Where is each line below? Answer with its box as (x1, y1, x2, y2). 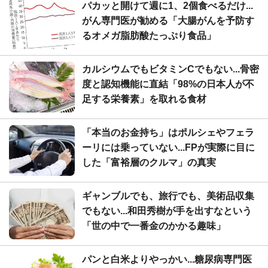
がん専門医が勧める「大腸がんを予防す (82, 16, 254, 26)
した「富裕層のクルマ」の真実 (82, 157, 216, 168)
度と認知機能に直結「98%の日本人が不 (82, 79, 254, 90)
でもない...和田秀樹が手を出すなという (82, 206, 252, 217)
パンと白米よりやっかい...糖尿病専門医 (82, 254, 252, 265)
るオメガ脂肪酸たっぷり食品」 (82, 31, 216, 41)
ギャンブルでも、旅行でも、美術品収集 (82, 191, 254, 202)
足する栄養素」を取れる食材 (82, 94, 206, 105)
